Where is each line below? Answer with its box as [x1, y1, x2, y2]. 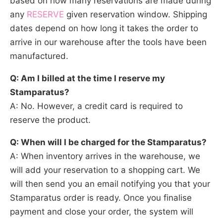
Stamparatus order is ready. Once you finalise [10, 192, 192, 203]
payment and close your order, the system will [10, 206, 193, 217]
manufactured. [10, 51, 68, 61]
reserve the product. [10, 114, 91, 125]
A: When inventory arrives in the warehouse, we [10, 151, 200, 161]
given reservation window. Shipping [64, 9, 207, 19]
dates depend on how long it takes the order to [10, 23, 198, 33]
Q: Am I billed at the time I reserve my [10, 73, 165, 83]
